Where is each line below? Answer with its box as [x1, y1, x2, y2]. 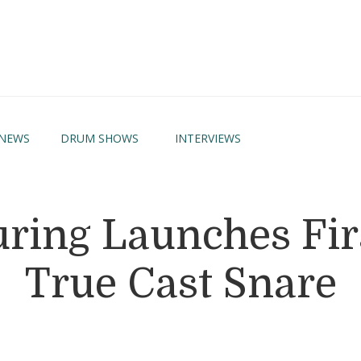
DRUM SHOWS [60, 131, 139, 147]
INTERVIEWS [175, 131, 241, 147]
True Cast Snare [24, 260, 337, 307]
